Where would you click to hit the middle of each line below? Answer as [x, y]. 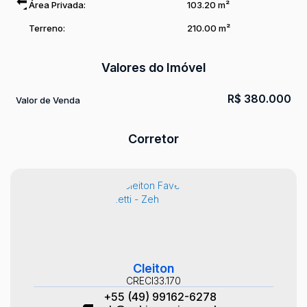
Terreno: [46, 28]
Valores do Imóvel [153, 67]
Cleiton [153, 268]
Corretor [153, 139]
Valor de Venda [48, 100]
